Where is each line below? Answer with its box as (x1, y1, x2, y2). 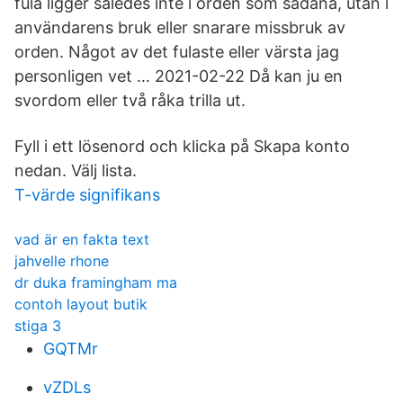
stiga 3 (14, 317, 61, 335)
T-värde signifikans (14, 185, 160, 204)
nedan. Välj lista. (14, 161, 137, 180)
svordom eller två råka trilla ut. (14, 91, 246, 110)
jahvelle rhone (14, 252, 109, 270)
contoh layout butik (14, 295, 148, 313)
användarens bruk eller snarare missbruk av (14, 18, 345, 37)
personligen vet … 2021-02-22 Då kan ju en (14, 67, 343, 85)
